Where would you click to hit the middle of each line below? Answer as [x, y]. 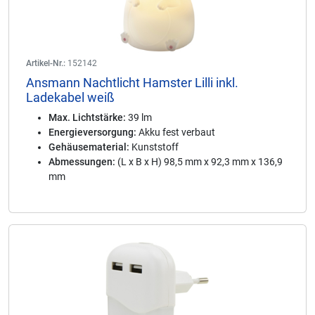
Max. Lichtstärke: [87, 117]
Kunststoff [154, 147]
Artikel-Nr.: [46, 63]
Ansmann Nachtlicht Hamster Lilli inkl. [132, 83]
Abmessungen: [82, 162]
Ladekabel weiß [70, 97]
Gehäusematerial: [89, 147]
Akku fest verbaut [176, 132]
